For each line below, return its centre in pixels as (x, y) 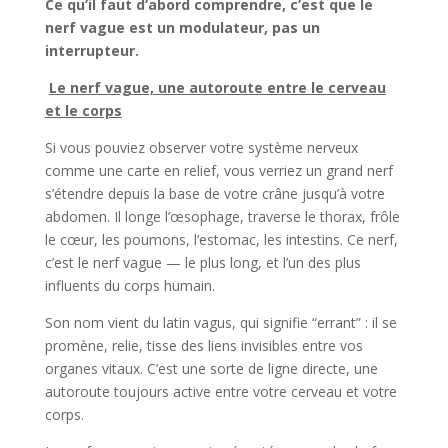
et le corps (83, 110)
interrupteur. (91, 50)
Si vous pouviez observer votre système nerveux (201, 147)
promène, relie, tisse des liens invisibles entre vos (203, 345)
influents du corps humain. (129, 285)
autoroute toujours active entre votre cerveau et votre (220, 391)
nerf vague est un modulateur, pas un (182, 27)
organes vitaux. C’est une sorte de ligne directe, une (211, 368)
